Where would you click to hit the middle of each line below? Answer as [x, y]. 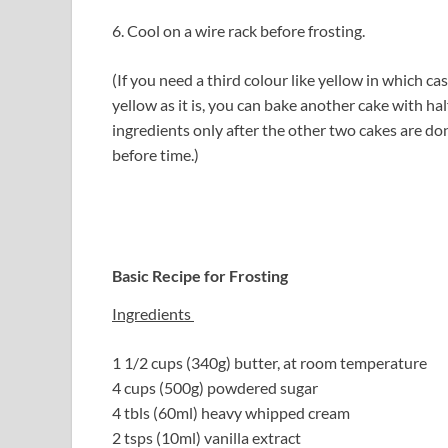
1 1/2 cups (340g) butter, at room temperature [269, 362]
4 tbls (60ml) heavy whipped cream [231, 412]
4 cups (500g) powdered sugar [215, 387]
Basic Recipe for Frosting [200, 276]
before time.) [155, 155]
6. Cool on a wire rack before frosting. [238, 31]
